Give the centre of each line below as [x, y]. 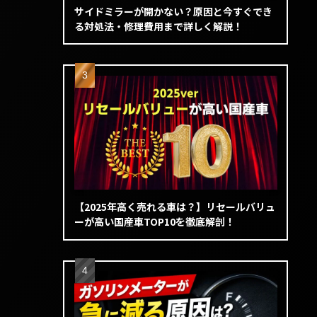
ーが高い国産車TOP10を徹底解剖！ [154, 222]
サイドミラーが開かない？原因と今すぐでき [173, 11]
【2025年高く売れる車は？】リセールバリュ [174, 207]
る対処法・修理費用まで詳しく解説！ [158, 26]
